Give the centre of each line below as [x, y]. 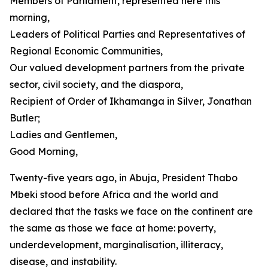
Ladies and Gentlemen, [63, 135]
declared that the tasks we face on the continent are [131, 211]
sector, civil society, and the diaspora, [96, 84]
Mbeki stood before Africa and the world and [114, 194]
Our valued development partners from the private [127, 68]
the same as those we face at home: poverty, [113, 228]
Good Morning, [44, 151]
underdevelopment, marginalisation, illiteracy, [116, 245]
